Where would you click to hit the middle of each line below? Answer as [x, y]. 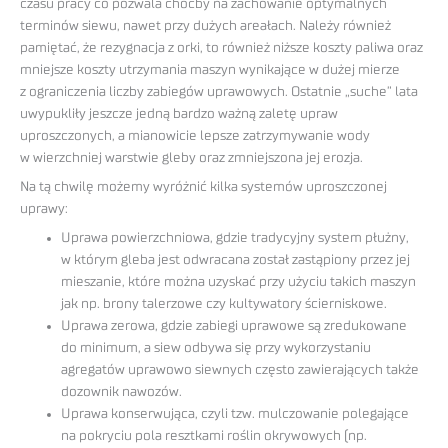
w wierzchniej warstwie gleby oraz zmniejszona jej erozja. [191, 158]
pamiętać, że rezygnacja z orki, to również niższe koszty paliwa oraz [221, 48]
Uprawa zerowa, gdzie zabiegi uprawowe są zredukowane [234, 325]
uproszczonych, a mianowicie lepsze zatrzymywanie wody [195, 136]
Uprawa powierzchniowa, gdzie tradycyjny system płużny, [235, 237]
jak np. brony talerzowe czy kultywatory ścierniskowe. [224, 303]
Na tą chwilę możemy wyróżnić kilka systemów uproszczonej [203, 186]
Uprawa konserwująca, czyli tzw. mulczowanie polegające [235, 413]
